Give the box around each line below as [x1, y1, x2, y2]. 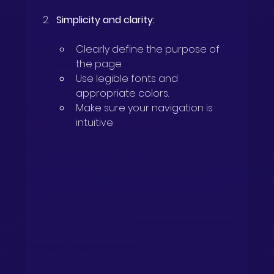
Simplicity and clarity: [56, 12, 155, 27]
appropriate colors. [76, 86, 169, 100]
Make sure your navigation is [76, 100, 216, 115]
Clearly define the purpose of [76, 42, 223, 56]
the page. [76, 56, 123, 71]
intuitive [76, 115, 114, 130]
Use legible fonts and [76, 71, 181, 86]
